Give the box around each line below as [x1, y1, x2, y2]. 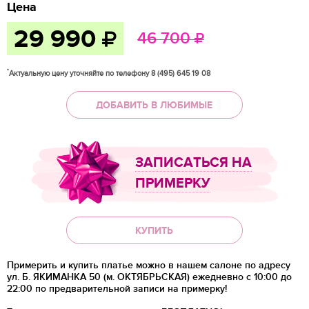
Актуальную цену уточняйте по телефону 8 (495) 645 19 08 [9, 69, 210, 79]
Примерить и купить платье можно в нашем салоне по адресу [7, 259, 290, 272]
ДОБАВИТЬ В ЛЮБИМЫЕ [96, 99, 213, 111]
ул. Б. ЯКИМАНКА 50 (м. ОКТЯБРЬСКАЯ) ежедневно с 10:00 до [7, 271, 292, 283]
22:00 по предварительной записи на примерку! [7, 283, 227, 295]
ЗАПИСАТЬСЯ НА [135, 154, 252, 172]
